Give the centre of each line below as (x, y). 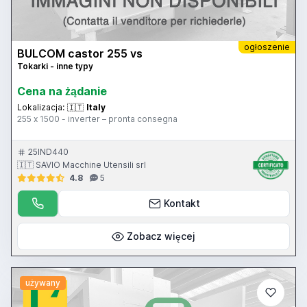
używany (42, 283)
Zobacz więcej (161, 236)
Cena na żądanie (62, 91)
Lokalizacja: (41, 108)
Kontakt (182, 204)
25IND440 (48, 152)
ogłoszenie (267, 47)
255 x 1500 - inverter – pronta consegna (97, 119)
